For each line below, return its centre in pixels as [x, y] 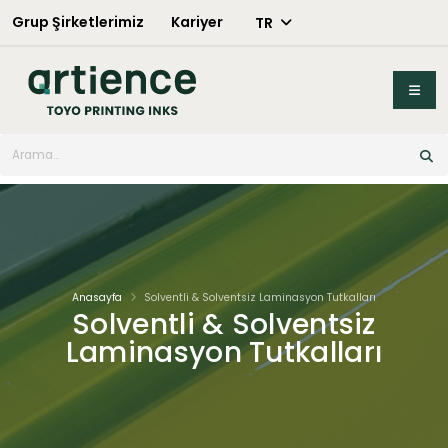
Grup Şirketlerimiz [78, 21]
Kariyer [197, 21]
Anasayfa [97, 298]
